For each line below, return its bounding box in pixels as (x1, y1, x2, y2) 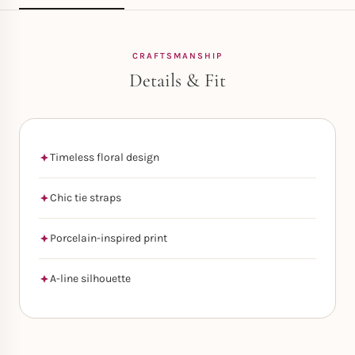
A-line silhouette (50, 272, 131, 285)
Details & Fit (129, 69, 226, 92)
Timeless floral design (50, 151, 159, 164)
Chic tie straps (50, 191, 121, 204)
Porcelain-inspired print (50, 231, 167, 245)
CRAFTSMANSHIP (132, 51, 223, 61)
